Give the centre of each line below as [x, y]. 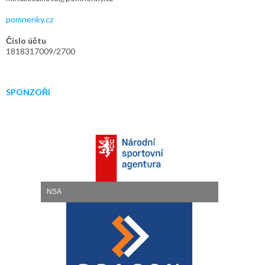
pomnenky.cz [30, 19]
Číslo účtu [26, 41]
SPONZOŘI [28, 92]
